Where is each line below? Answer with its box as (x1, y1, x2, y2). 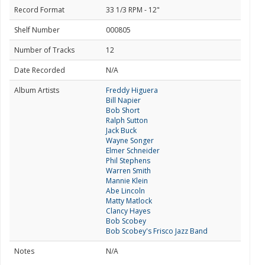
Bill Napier (106, 95, 141, 105)
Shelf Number (14, 25, 60, 35)
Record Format (14, 5, 64, 15)
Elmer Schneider (106, 146, 160, 156)
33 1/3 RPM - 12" (106, 5, 160, 15)
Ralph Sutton (106, 115, 148, 125)
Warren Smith (106, 166, 151, 176)
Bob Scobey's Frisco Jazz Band (106, 226, 208, 236)
